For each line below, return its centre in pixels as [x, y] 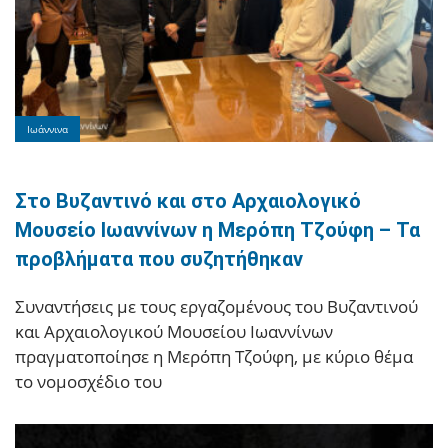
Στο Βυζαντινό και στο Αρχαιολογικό [188, 201]
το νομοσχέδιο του [88, 382]
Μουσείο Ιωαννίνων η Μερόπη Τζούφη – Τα [217, 230]
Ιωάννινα [47, 129]
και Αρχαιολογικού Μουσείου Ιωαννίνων [174, 332]
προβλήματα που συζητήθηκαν [159, 259]
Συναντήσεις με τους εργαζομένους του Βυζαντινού [216, 307]
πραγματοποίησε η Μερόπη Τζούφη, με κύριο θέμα [214, 357]
